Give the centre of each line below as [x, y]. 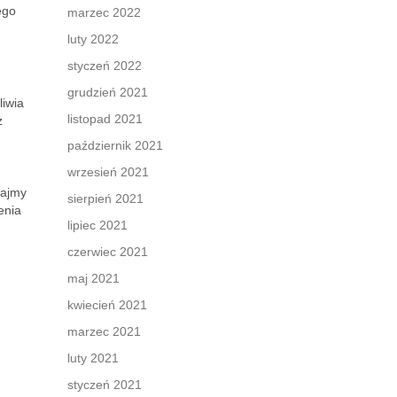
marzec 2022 [104, 12]
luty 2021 [93, 358]
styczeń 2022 [105, 66]
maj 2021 [93, 278]
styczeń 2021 [105, 385]
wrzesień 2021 [108, 172]
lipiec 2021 [97, 225]
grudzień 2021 [108, 92]
